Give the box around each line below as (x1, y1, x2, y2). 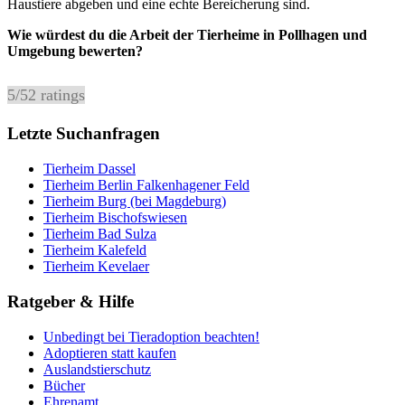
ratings (36, 85, 85, 104)
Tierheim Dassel (43, 161, 136, 177)
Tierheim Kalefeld (43, 242, 146, 259)
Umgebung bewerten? (7, 42, 143, 59)
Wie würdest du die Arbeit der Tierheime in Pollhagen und (7, 26, 367, 42)
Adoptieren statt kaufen (43, 344, 176, 361)
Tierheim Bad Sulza (43, 226, 156, 242)
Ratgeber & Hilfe (7, 291, 134, 311)
